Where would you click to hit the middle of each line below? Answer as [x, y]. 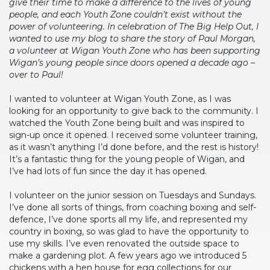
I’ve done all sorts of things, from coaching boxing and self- [133, 207]
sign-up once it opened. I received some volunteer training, [133, 135]
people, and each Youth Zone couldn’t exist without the [125, 14]
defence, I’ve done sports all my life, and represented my [128, 219]
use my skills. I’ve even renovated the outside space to [124, 243]
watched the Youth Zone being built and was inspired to [127, 123]
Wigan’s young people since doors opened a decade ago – [132, 63]
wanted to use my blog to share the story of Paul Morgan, [132, 39]
